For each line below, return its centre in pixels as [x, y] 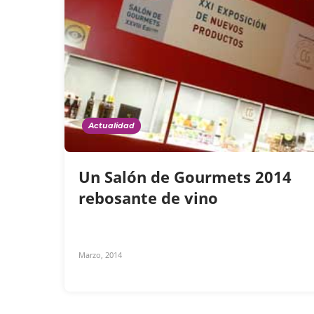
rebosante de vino [150, 198]
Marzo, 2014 [100, 255]
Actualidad [111, 126]
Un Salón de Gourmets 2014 [185, 177]
